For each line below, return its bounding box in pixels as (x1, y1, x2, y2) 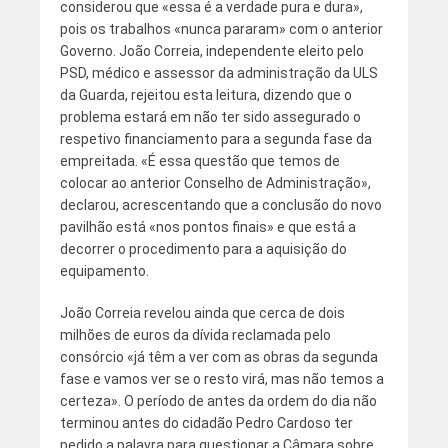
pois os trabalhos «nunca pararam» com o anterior (59, 21, 383, 38)
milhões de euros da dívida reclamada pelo (59, 327, 331, 344)
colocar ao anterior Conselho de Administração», (59, 175, 371, 192)
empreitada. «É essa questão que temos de (59, 153, 340, 170)
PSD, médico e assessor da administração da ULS (59, 65, 378, 82)
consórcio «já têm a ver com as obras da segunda (59, 349, 378, 366)
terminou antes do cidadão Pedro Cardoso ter (59, 415, 353, 432)
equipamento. (59, 263, 149, 280)
